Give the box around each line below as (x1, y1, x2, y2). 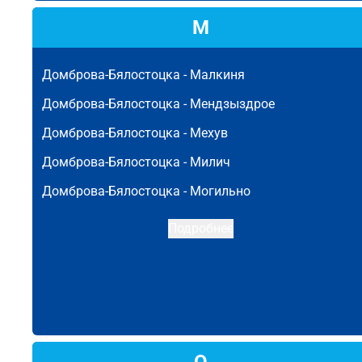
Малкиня (190, 67, 245, 82)
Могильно (190, 183, 250, 199)
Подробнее (167, 221, 234, 236)
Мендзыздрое (190, 96, 275, 112)
